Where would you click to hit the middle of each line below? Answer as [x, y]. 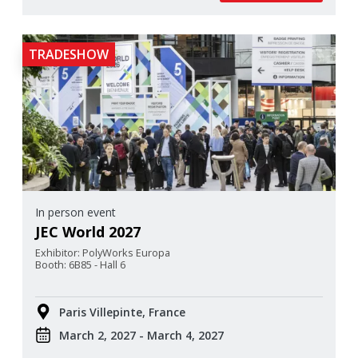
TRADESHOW [69, 54]
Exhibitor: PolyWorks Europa [104, 252]
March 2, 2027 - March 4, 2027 [141, 335]
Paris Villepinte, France [122, 312]
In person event [77, 212]
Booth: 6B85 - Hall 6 [82, 264]
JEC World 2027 [88, 231]
